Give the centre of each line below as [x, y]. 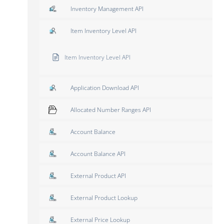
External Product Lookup [104, 197]
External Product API [98, 175]
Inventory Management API [107, 8]
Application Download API [105, 87]
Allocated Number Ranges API [111, 109]
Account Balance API [98, 153]
